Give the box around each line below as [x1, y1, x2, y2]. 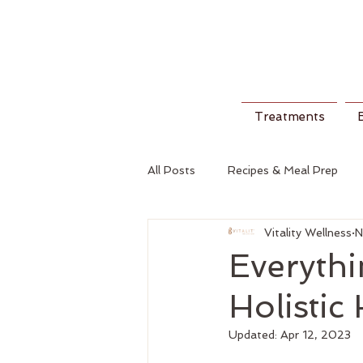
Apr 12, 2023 [280, 328, 351, 341]
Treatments [254, 109, 325, 124]
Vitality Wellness [264, 225, 352, 239]
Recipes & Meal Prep [228, 164, 338, 177]
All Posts [147, 164, 195, 177]
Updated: [228, 328, 280, 341]
